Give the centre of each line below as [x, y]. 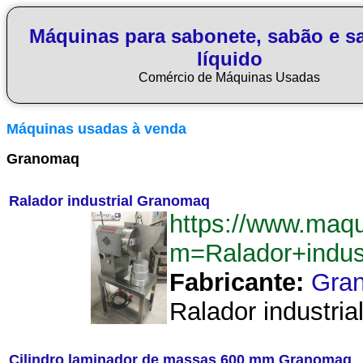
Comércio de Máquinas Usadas [229, 77]
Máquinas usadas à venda [96, 129]
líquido [229, 59]
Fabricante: [237, 282]
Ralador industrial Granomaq [109, 201]
